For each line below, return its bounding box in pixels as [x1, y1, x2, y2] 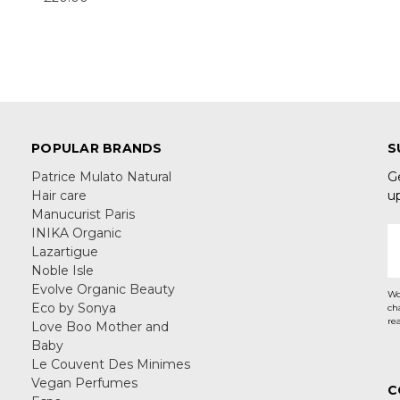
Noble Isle [31, 262, 94, 279]
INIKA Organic [31, 224, 121, 241]
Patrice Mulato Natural [31, 168, 171, 185]
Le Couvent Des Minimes [31, 355, 190, 372]
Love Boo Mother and [31, 318, 169, 335]
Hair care [31, 187, 87, 204]
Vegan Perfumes [31, 374, 137, 391]
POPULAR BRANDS [31, 139, 162, 156]
